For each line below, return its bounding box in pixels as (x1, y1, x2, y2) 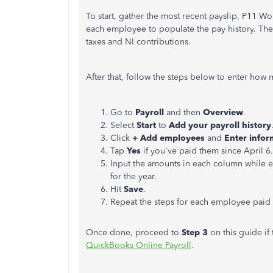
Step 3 (182, 227, 208, 238)
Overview (203, 107, 243, 118)
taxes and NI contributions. (86, 37, 191, 47)
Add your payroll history (169, 120, 271, 130)
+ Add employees (132, 133, 207, 143)
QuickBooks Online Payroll (86, 240, 191, 250)
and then (164, 107, 203, 118)
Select (110, 120, 136, 130)
